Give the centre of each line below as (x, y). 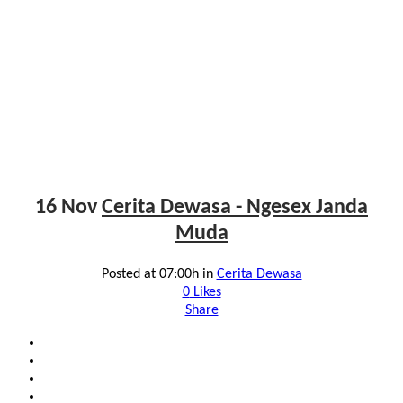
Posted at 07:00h (150, 274)
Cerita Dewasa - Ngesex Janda (235, 207)
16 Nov (66, 207)
